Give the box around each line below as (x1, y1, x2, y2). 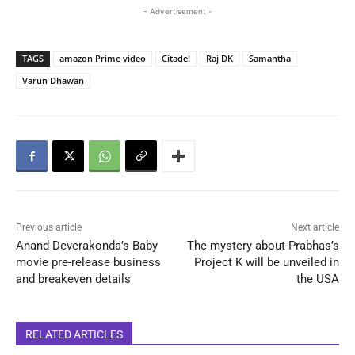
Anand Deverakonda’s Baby (16, 239, 158, 254)
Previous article (16, 222, 82, 234)
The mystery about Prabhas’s (186, 239, 339, 254)
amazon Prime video (59, 52, 146, 65)
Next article (290, 222, 339, 234)
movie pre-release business (16, 255, 161, 270)
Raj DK (206, 52, 233, 65)
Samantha (249, 52, 291, 65)
